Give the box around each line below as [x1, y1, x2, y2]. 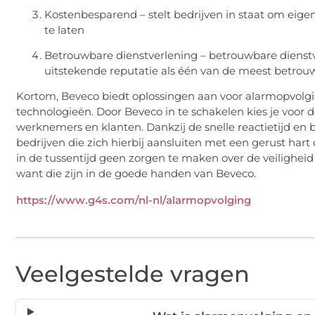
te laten [44, 22, 84, 37]
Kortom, [16, 89, 61, 103]
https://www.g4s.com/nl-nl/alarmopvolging [16, 193, 251, 207]
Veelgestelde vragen [15, 260, 250, 288]
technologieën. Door [16, 105, 124, 119]
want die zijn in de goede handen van [16, 167, 216, 181]
